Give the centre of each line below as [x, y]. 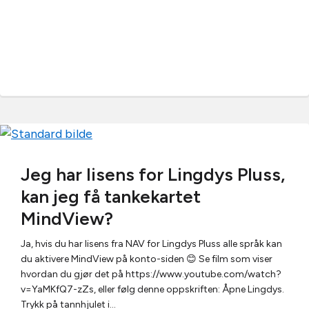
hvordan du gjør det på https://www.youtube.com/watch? [151, 274]
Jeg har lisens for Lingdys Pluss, [153, 174]
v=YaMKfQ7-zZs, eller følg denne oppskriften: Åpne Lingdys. [152, 289]
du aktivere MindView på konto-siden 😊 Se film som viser [147, 259]
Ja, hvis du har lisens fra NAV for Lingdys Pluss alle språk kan [151, 243]
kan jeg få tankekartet [111, 196]
